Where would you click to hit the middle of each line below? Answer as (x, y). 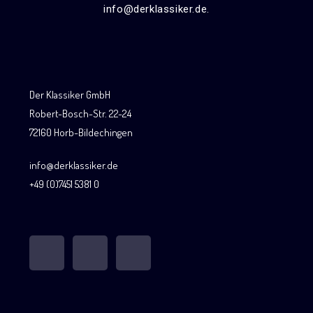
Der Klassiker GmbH (70, 94)
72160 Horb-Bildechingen (81, 132)
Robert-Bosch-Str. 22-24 (81, 113)
